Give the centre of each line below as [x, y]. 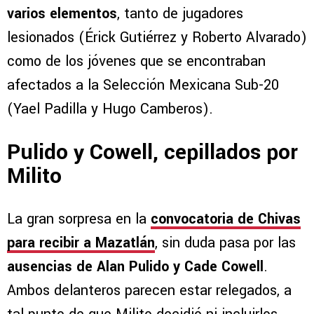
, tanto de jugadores [180, 14]
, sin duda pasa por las [225, 243]
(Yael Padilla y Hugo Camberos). [110, 109]
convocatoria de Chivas [226, 219]
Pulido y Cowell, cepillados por [152, 152]
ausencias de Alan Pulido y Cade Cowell [135, 266]
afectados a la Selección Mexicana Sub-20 [143, 86]
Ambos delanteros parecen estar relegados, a [149, 290]
